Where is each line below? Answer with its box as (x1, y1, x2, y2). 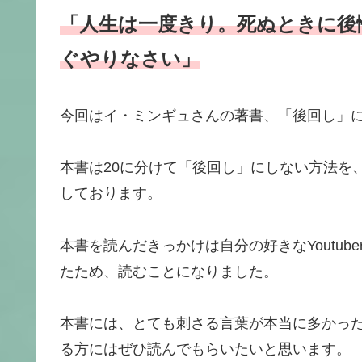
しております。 (60, 185, 162, 202)
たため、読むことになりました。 (60, 263, 278, 280)
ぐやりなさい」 (60, 48, 200, 70)
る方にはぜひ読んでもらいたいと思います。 (60, 340, 351, 357)
